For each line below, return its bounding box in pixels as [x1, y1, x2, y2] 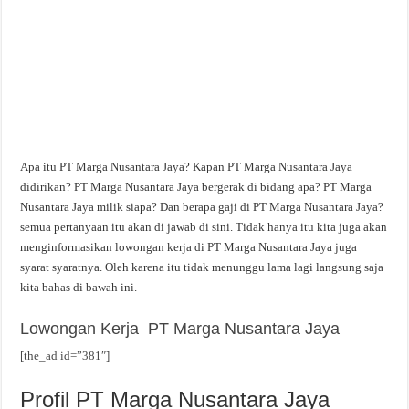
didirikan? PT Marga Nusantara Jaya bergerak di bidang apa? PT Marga [20, 180, 372, 194]
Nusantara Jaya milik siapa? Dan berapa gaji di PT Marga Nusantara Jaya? [20, 200, 384, 214]
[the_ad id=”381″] [20, 349, 110, 362]
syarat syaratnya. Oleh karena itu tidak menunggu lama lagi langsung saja [20, 260, 384, 274]
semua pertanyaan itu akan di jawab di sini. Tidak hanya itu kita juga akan [20, 220, 388, 234]
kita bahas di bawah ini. [20, 280, 138, 294]
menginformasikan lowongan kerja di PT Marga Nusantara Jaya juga [20, 240, 358, 254]
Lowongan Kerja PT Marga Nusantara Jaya [20, 320, 341, 338]
